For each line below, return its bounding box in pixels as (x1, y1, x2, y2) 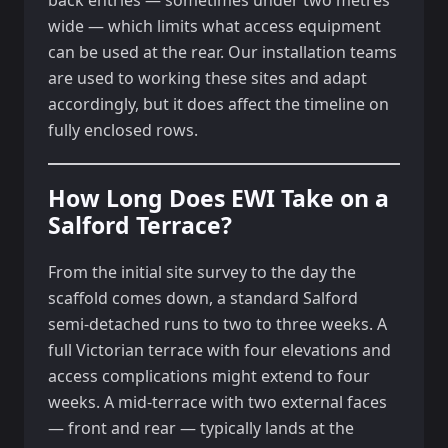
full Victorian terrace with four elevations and (48, 339, 391, 361)
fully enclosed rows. (48, 119, 198, 141)
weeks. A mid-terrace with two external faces (48, 391, 387, 413)
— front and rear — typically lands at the (48, 417, 354, 439)
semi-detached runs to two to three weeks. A (48, 313, 387, 335)
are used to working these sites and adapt (48, 67, 367, 89)
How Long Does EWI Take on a (48, 182, 389, 214)
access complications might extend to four (48, 365, 370, 387)
